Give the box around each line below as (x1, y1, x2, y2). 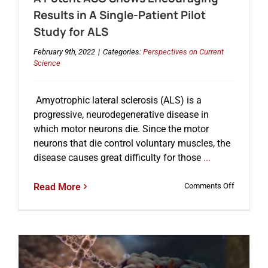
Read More (33, 181, 81, 193)
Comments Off (184, 181, 235, 190)
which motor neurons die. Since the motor (33, 123, 209, 135)
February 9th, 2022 (33, 47, 95, 56)
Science (33, 58, 60, 68)
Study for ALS (33, 23, 108, 39)
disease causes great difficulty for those (33, 151, 201, 163)
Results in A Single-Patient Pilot (33, 7, 206, 23)
